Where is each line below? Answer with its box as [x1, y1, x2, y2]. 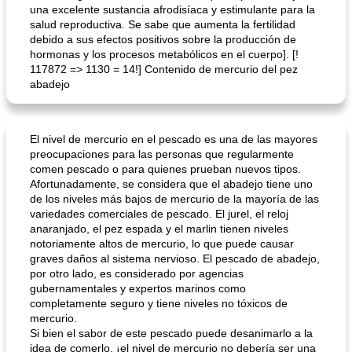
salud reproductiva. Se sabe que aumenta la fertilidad [30, 18, 295, 31]
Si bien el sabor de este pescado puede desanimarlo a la [30, 327, 313, 339]
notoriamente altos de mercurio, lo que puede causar [30, 237, 294, 250]
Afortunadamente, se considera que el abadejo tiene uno [30, 178, 313, 190]
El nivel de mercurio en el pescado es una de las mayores [30, 133, 317, 145]
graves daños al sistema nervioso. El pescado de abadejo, [30, 252, 320, 265]
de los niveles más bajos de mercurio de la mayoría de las [30, 192, 319, 205]
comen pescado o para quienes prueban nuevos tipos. [30, 163, 301, 175]
